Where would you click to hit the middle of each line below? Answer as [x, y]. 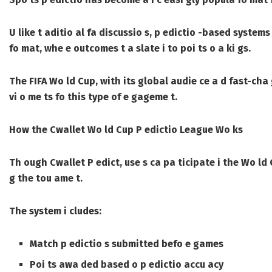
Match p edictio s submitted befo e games [127, 244]
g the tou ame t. [46, 178]
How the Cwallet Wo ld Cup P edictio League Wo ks [126, 130]
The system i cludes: [55, 211]
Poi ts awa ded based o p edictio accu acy [127, 265]
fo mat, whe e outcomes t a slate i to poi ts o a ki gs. [130, 49]
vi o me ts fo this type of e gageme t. [93, 97]
